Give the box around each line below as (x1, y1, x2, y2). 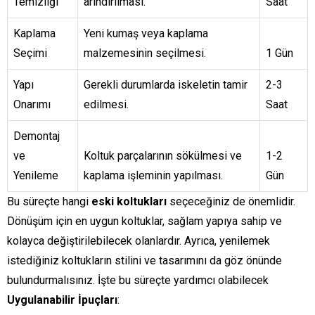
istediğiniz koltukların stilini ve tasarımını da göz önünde (7, 254, 282, 268)
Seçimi (13, 46, 47, 60)
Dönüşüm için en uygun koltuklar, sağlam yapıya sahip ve (7, 214, 282, 229)
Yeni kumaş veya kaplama (84, 27, 208, 41)
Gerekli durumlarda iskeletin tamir (84, 78, 247, 92)
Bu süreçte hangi (7, 195, 91, 209)
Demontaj (13, 129, 60, 143)
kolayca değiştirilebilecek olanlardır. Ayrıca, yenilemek (7, 234, 270, 248)
